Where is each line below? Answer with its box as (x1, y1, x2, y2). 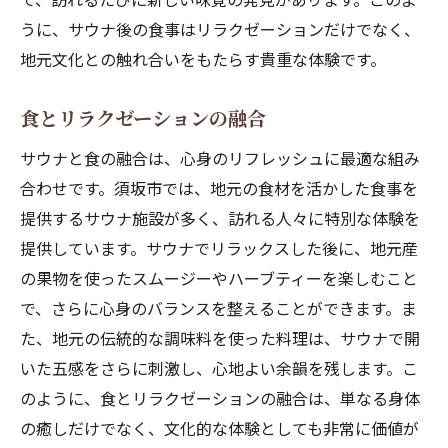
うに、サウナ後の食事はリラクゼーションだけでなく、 (20, 17, 420, 41)
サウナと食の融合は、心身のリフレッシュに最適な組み (20, 146, 420, 170)
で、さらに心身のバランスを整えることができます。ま (20, 296, 417, 320)
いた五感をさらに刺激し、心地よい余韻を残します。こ (20, 356, 418, 380)
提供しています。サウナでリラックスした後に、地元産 (20, 236, 418, 260)
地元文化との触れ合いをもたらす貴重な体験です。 (20, 47, 386, 71)
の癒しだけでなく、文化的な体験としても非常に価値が (20, 416, 419, 440)
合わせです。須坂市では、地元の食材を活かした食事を (20, 176, 418, 200)
